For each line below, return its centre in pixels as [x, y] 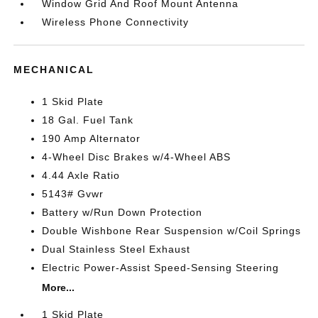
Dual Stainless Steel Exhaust [116, 249]
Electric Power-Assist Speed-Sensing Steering [161, 268]
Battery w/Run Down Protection [122, 212]
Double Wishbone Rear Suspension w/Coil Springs [172, 231]
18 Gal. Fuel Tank [88, 120]
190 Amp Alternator [92, 138]
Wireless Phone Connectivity [116, 22]
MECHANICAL [54, 70]
